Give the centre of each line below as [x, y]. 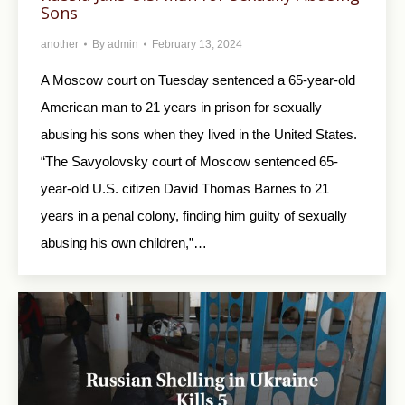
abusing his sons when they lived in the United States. [199, 134]
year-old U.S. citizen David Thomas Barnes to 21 [185, 188]
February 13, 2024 [197, 44]
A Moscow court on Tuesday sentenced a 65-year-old [198, 80]
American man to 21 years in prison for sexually [181, 107]
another [60, 44]
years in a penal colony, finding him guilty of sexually [194, 215]
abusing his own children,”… [124, 242]
